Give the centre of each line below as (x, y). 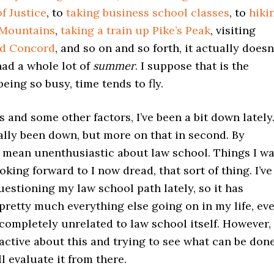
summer (114, 66)
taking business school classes (148, 13)
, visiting (233, 30)
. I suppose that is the (192, 66)
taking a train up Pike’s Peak (135, 30)
